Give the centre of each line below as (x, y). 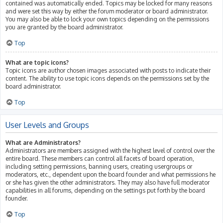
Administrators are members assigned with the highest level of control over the (110, 150)
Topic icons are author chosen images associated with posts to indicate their (108, 70)
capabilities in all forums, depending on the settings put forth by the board (105, 190)
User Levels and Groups (47, 125)
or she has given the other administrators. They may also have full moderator (108, 182)
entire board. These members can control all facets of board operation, (100, 158)
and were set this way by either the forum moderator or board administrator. (107, 11)
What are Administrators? (43, 142)
